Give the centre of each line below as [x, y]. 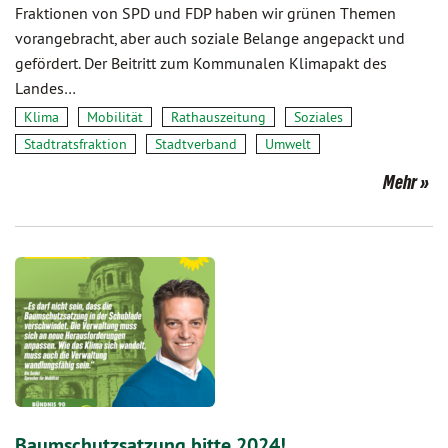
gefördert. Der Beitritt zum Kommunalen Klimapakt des [201, 63]
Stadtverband [196, 144]
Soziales [318, 117]
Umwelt [288, 144]
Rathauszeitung [218, 117]
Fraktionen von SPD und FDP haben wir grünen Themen [205, 13]
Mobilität [115, 117]
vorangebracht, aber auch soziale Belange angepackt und [210, 38]
